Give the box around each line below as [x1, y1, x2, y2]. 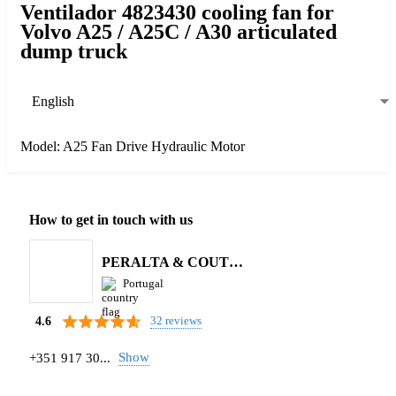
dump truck [20, 39, 127, 63]
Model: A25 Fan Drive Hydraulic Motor [20, 138, 245, 154]
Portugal [123, 276, 164, 290]
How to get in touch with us [29, 211, 193, 227]
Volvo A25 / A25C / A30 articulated [20, 19, 337, 43]
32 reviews [150, 314, 202, 328]
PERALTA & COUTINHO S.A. [229, 254, 243, 270]
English [32, 94, 74, 110]
